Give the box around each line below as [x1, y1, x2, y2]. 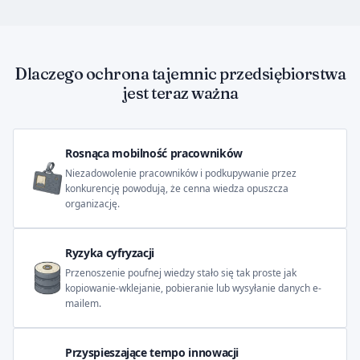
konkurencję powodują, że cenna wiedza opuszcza [65, 182, 288, 195]
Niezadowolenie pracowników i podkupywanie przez [65, 166, 297, 180]
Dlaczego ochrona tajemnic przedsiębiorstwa [14, 63, 346, 84]
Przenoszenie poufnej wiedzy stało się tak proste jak [65, 266, 297, 280]
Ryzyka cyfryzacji [65, 245, 155, 260]
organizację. [65, 197, 120, 211]
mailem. [65, 297, 101, 310]
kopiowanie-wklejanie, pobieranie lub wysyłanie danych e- [65, 281, 321, 295]
